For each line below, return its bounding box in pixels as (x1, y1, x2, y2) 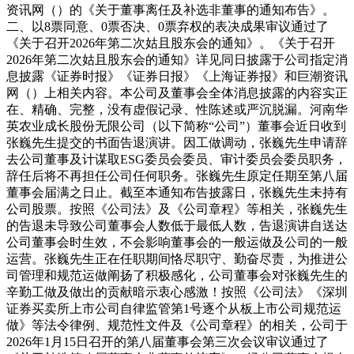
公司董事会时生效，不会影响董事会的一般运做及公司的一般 (6, 235, 348, 249)
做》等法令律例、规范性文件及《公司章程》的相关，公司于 (6, 318, 348, 332)
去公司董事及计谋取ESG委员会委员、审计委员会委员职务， (6, 152, 347, 166)
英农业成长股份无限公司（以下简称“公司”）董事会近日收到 (6, 119, 346, 133)
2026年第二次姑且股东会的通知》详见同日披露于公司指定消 (6, 52, 348, 66)
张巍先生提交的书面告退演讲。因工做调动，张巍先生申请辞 (6, 135, 348, 149)
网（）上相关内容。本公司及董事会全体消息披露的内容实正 (6, 85, 348, 100)
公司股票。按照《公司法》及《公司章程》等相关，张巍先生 (6, 201, 348, 216)
